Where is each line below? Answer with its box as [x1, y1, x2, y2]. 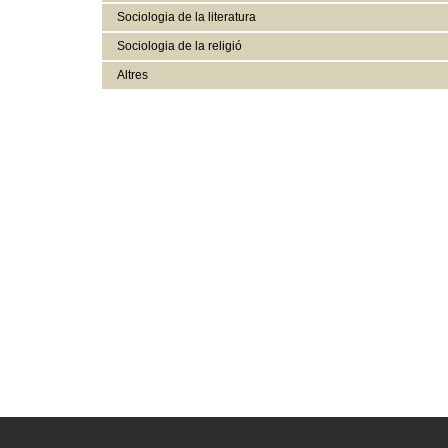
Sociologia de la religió [117, 38, 242, 53]
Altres [117, 67, 148, 82]
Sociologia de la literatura [117, 9, 256, 24]
